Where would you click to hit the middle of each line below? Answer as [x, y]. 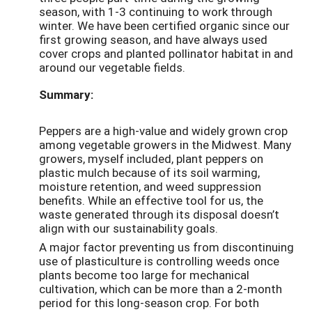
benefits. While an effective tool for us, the [151, 201]
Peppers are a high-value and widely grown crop [163, 131]
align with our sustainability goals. [128, 228]
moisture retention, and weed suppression [150, 187]
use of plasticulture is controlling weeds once [159, 260]
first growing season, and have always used [153, 40]
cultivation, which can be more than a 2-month [161, 288]
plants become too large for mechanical [144, 274]
